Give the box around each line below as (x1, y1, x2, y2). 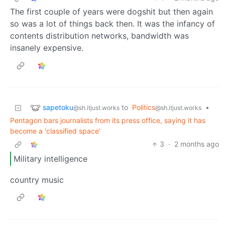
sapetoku (43, 102, 73, 111)
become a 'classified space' (10, 127, 100, 136)
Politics (132, 103, 155, 112)
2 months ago (174, 140, 219, 149)
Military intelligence (14, 154, 87, 164)
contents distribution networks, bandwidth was (10, 31, 189, 41)
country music (10, 174, 64, 185)
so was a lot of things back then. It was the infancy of (10, 19, 215, 29)
